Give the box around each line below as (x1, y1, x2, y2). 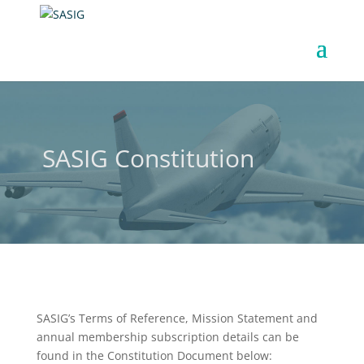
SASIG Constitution (41, 141, 254, 175)
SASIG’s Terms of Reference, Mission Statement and (36, 310, 318, 326)
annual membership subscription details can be (36, 329, 299, 344)
